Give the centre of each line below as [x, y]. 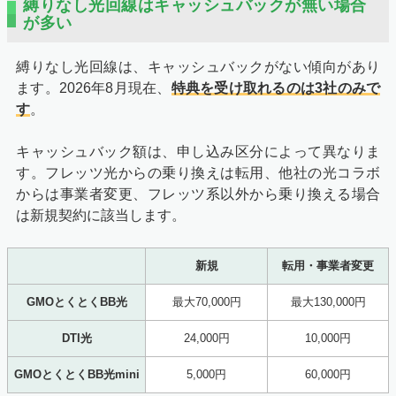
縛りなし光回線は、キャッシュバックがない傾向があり [198, 67]
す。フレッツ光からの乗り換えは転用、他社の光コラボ [198, 173]
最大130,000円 [328, 302]
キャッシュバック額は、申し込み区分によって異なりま [198, 152]
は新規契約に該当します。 [101, 216]
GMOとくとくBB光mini [76, 375]
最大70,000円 [206, 302]
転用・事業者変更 [328, 266]
